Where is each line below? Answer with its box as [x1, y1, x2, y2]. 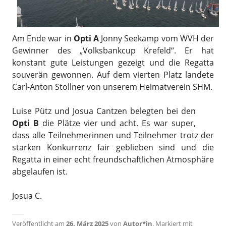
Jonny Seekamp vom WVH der [99, 33, 214, 44]
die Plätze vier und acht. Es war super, [38, 118, 196, 129]
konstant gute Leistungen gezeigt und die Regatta [12, 57, 214, 68]
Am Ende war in [12, 33, 74, 44]
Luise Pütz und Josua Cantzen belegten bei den [12, 105, 196, 117]
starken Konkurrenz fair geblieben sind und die [12, 142, 214, 153]
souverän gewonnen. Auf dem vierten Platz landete [12, 69, 214, 80]
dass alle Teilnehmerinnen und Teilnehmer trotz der [12, 130, 214, 141]
